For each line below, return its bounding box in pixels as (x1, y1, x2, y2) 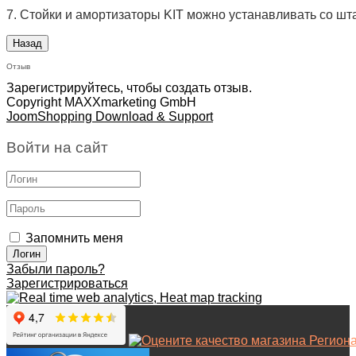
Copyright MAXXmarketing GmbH (6, 95, 196, 109)
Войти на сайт (6, 138, 108, 156)
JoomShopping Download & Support (6, 109, 213, 123)
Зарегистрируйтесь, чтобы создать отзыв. (6, 80, 252, 95)
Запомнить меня (25, 231, 123, 246)
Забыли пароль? (6, 262, 105, 277)
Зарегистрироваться (6, 277, 128, 291)
